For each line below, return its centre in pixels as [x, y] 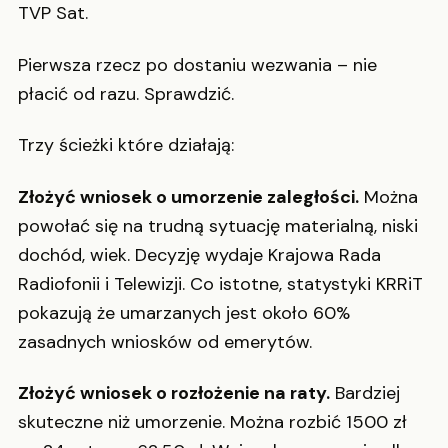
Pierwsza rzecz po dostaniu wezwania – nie [197, 64]
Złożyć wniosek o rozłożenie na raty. [174, 393]
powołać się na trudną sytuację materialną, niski [218, 225]
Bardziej [365, 393]
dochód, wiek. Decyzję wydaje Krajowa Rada [199, 254]
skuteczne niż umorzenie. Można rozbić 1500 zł [212, 422]
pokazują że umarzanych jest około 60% [184, 312]
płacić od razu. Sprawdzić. [126, 93]
